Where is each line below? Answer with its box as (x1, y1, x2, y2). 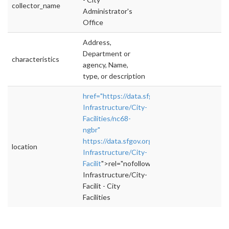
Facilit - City (83, 181, 120, 191)
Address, (83, 38, 111, 47)
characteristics (12, 55, 59, 64)
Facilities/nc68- (83, 114, 131, 123)
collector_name (12, 1, 60, 10)
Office (83, 18, 103, 27)
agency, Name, (83, 60, 128, 70)
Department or (83, 49, 130, 58)
